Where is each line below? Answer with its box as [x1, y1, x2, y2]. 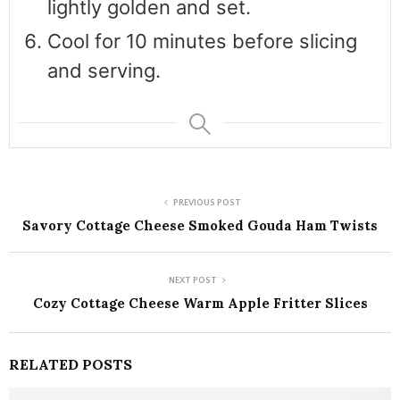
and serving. [47, 58, 161, 82]
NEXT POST [169, 275, 217, 286]
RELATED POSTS [9, 354, 132, 373]
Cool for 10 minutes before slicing [47, 29, 357, 53]
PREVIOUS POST [173, 197, 241, 208]
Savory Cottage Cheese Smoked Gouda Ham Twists [22, 216, 378, 234]
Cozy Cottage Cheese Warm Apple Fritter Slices [32, 294, 368, 312]
